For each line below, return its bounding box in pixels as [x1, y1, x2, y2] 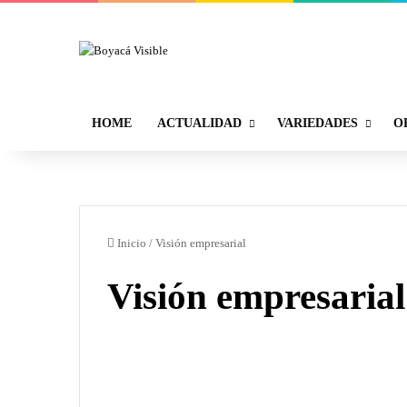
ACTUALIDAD [157, 115, 242, 130]
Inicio [114, 235, 146, 250]
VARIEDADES [277, 115, 358, 130]
